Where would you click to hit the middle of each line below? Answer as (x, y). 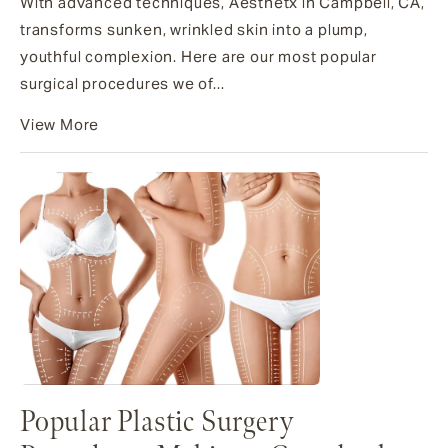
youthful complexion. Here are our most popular (198, 56)
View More (60, 124)
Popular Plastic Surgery (157, 423)
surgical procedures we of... (122, 83)
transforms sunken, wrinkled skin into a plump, (194, 29)
